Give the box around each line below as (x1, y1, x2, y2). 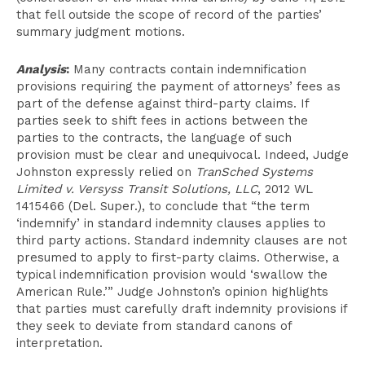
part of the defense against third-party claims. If (16, 96, 309, 111)
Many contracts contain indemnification (69, 62, 306, 77)
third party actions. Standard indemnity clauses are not (16, 233, 347, 248)
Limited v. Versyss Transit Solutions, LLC (16, 182, 257, 196)
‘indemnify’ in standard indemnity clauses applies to (16, 216, 326, 231)
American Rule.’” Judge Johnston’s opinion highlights (16, 284, 328, 299)
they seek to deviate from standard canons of (16, 319, 292, 333)
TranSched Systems (196, 165, 313, 179)
